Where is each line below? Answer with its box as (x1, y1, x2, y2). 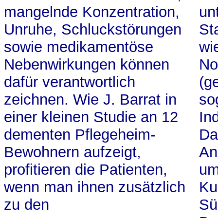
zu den (4, 196, 49, 213)
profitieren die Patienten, (4, 161, 167, 178)
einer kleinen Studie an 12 (4, 109, 178, 126)
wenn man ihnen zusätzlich (4, 179, 185, 196)
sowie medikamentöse (4, 38, 153, 55)
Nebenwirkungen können (4, 56, 169, 73)
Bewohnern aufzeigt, (4, 144, 141, 161)
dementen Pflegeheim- (4, 126, 155, 143)
